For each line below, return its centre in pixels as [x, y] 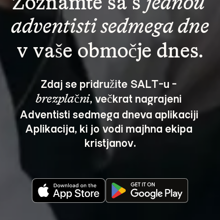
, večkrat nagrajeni [137, 98]
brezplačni [63, 99]
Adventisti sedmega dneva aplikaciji [110, 114]
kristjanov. [110, 142]
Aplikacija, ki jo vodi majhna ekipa [110, 128]
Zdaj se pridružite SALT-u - [110, 83]
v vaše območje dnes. [110, 52]
